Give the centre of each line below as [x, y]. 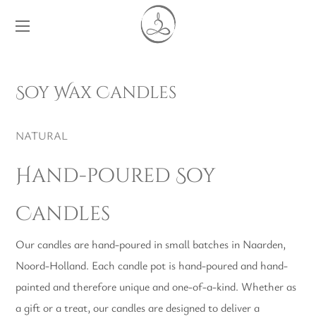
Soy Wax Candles [96, 93]
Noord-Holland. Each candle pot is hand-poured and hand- [152, 265]
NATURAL [43, 135]
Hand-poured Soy [116, 176]
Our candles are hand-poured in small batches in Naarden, [151, 244]
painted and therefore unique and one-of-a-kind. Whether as [156, 286]
